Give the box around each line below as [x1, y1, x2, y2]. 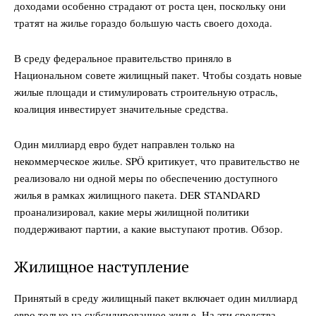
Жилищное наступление [14, 255, 189, 276]
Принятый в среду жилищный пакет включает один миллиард [14, 290, 298, 305]
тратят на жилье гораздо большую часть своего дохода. [14, 15, 272, 30]
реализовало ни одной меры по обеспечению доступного [14, 170, 278, 185]
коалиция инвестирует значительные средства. [14, 101, 229, 116]
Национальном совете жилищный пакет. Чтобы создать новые [14, 67, 302, 82]
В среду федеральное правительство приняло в [14, 50, 231, 65]
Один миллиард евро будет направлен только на [14, 136, 235, 151]
